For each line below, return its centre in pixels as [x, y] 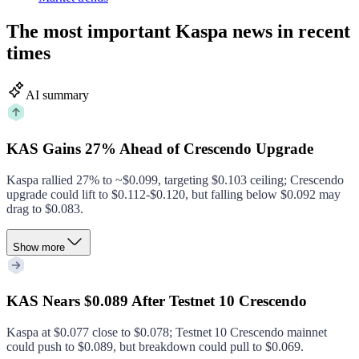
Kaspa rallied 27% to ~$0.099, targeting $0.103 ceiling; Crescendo [175, 179]
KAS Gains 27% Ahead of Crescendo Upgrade [160, 148]
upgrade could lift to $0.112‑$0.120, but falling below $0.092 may [173, 194]
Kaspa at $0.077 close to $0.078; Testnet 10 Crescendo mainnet [167, 332]
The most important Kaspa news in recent [178, 32]
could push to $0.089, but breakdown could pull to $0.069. [155, 347]
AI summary [57, 95]
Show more [39, 247]
